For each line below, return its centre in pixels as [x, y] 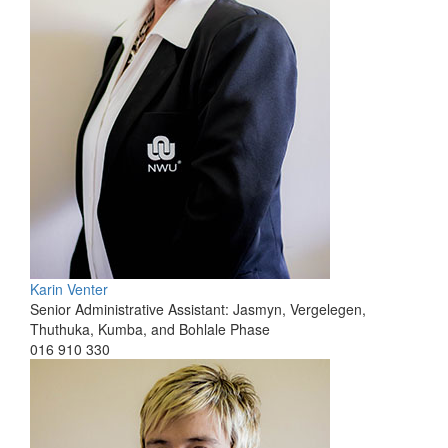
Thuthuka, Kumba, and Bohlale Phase [150, 329]
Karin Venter [69, 289]
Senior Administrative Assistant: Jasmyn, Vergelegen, [198, 309]
